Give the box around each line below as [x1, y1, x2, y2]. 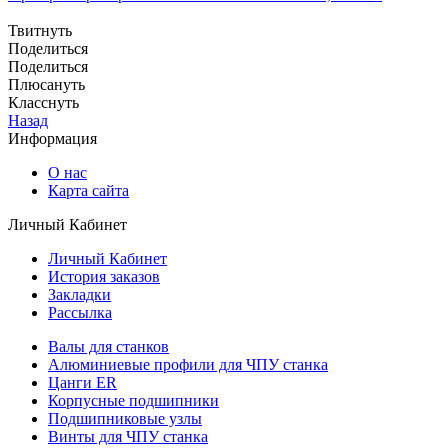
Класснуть [8, 93, 79, 111]
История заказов [48, 267, 160, 285]
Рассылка [48, 303, 112, 321]
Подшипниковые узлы [48, 409, 202, 427]
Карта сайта [48, 181, 129, 199]
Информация [8, 129, 97, 147]
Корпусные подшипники [48, 391, 219, 409]
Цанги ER [48, 373, 117, 391]
